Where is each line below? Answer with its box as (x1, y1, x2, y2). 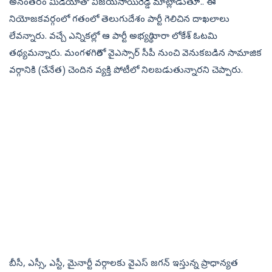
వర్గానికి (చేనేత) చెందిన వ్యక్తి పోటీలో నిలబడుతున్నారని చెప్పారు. (9, 65, 243, 78)
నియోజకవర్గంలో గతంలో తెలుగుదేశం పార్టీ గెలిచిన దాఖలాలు (9, 14, 229, 27)
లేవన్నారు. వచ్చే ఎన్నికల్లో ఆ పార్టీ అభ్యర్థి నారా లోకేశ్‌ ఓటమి (9, 31, 217, 44)
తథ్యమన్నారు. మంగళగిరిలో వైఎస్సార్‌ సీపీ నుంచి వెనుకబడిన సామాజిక (9, 48, 262, 61)
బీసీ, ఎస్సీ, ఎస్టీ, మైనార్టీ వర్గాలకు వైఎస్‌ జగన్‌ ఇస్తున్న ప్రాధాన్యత (9, 258, 238, 271)
